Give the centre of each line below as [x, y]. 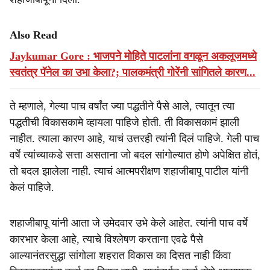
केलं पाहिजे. [32, 187]
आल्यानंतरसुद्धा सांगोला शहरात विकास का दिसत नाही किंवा [120, 256]
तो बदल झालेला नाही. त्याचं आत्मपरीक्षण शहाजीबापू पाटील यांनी [129, 171]
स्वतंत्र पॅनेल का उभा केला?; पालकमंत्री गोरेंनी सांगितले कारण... [133, 72]
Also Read [33, 35]
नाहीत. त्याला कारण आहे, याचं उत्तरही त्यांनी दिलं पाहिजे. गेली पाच [134, 139]
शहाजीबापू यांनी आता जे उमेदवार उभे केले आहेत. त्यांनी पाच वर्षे [129, 223]
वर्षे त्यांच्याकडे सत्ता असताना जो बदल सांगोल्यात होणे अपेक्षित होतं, [135, 155]
